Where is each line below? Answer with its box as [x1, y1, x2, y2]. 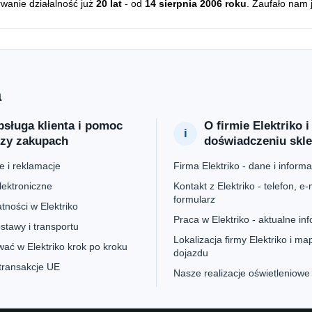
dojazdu [173, 247, 208, 258]
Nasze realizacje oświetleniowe [173, 267, 310, 279]
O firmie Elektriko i [204, 119, 309, 132]
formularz [173, 194, 215, 205]
